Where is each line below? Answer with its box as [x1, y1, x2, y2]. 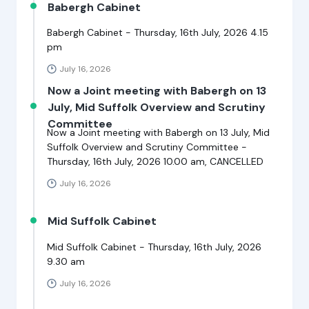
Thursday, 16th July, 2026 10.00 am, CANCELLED [47, 154, 263, 168]
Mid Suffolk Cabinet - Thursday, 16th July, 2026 [47, 240, 261, 253]
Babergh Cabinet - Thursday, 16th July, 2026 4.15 [47, 26, 268, 39]
